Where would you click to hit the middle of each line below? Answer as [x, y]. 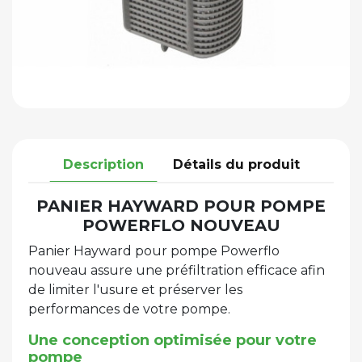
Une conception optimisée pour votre [173, 340]
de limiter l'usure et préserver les [135, 289]
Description [103, 164]
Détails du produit [236, 164]
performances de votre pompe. [129, 309]
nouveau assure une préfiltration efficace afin [177, 270]
